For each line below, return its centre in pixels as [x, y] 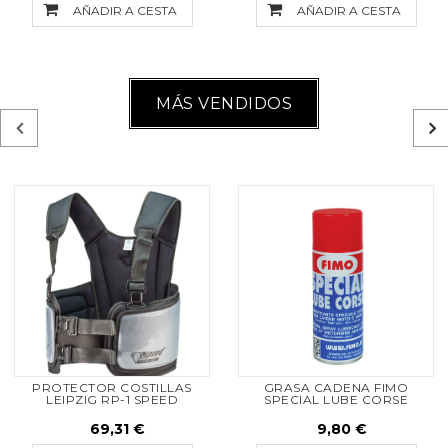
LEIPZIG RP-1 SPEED [112, 399]
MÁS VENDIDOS [224, 103]
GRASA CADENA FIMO [336, 387]
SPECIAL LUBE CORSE [336, 399]
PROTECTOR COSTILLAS [112, 387]
